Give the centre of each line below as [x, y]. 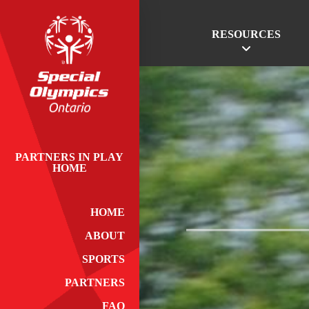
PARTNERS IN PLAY [70, 157]
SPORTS [103, 259]
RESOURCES [246, 34]
